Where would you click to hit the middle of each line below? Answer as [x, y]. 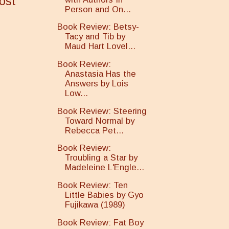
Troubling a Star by [101, 158]
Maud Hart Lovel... [100, 47]
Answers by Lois [97, 84]
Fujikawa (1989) [95, 205]
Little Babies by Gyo [105, 195]
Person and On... [98, 9]
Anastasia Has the [101, 74]
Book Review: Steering [102, 111]
